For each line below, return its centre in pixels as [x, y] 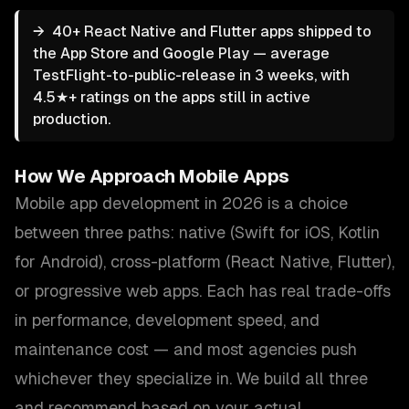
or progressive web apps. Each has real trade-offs [203, 291]
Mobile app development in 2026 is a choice [181, 203]
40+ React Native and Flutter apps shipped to [212, 31]
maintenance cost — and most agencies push [186, 349]
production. [72, 119]
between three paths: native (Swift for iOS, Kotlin [197, 232]
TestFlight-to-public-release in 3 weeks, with [191, 75]
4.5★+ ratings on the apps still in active [172, 97]
